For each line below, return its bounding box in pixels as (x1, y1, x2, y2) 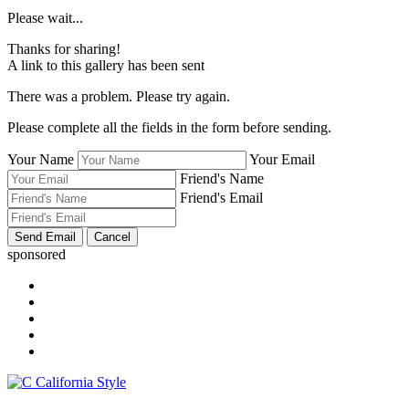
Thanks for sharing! (7, 40, 121, 57)
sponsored (7, 246, 66, 262)
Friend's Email (180, 189, 263, 205)
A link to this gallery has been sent (7, 57, 204, 73)
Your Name (7, 151, 74, 167)
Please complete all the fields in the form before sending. (7, 119, 331, 135)
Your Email (249, 151, 315, 167)
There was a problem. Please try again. (7, 88, 230, 104)
